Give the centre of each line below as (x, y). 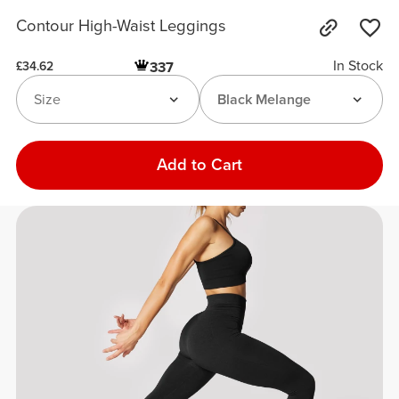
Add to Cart (199, 164)
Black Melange (264, 99)
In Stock (358, 66)
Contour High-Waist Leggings (122, 26)
